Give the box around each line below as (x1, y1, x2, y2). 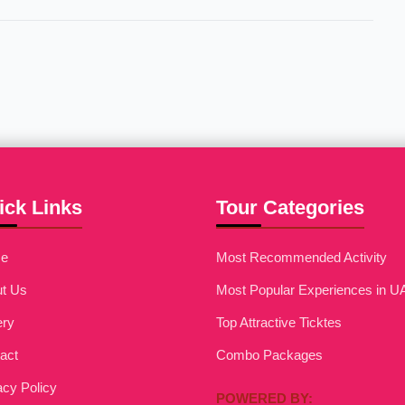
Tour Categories (215, 196, 364, 219)
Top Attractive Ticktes (215, 315, 342, 330)
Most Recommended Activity (215, 250, 387, 265)
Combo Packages (215, 347, 323, 363)
